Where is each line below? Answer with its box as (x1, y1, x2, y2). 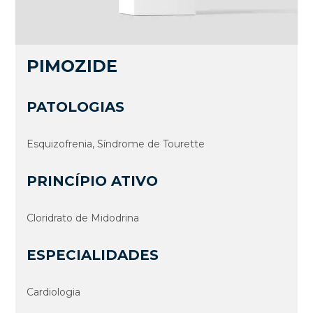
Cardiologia (27, 285, 81, 298)
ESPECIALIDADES (27, 246, 159, 263)
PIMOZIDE (27, 55, 118, 76)
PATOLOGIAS (27, 98, 125, 115)
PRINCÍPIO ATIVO (27, 172, 159, 189)
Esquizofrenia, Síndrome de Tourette (27, 137, 205, 150)
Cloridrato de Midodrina (27, 211, 140, 224)
